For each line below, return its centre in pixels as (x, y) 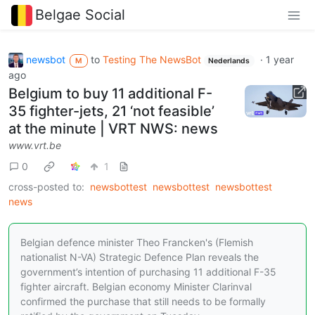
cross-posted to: (46, 187)
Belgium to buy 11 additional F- (110, 94)
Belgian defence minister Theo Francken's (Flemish (137, 243)
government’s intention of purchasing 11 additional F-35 (148, 272)
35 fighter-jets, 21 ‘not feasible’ (111, 111)
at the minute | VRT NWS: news (113, 129)
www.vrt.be (35, 146)
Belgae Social (80, 14)
